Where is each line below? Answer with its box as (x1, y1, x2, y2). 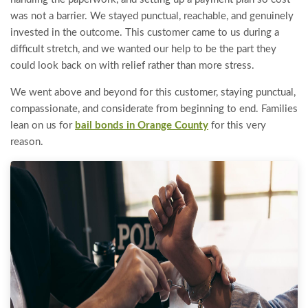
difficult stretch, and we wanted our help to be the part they (10, 44, 276, 54)
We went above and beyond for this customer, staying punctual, (10, 87, 296, 98)
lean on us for (10, 120, 75, 131)
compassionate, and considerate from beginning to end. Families (10, 104, 298, 114)
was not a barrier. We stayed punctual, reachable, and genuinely (10, 11, 294, 21)
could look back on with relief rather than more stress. (10, 60, 254, 71)
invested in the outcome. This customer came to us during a (10, 27, 279, 38)
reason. (10, 137, 43, 147)
